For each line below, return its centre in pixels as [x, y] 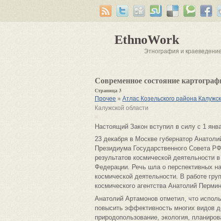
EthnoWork [147, 40]
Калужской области [122, 108]
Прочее [105, 99]
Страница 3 [108, 90]
